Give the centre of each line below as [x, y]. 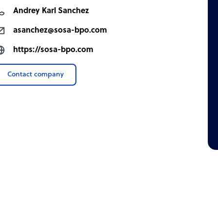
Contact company [36, 74]
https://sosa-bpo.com [54, 50]
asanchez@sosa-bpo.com [60, 30]
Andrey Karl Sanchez [51, 11]
